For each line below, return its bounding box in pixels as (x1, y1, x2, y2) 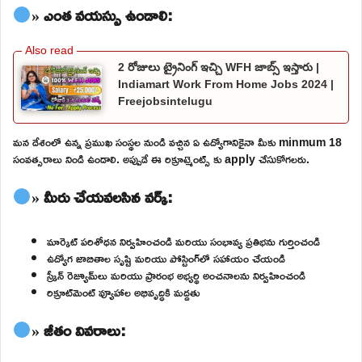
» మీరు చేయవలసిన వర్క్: (31, 180, 173, 212)
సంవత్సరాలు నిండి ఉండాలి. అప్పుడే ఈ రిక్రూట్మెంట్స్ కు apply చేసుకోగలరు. (13, 147, 309, 170)
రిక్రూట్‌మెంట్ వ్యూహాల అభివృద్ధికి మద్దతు (47, 280, 200, 303)
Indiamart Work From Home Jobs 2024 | (118, 77, 334, 90)
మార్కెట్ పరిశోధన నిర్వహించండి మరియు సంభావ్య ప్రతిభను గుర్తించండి (47, 229, 320, 252)
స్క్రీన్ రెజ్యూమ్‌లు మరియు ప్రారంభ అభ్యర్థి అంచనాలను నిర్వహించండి (47, 263, 305, 286)
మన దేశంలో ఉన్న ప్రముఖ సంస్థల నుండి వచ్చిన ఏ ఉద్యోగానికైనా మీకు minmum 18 (13, 130, 342, 153)
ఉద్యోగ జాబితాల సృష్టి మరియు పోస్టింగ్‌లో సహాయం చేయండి (47, 246, 285, 269)
